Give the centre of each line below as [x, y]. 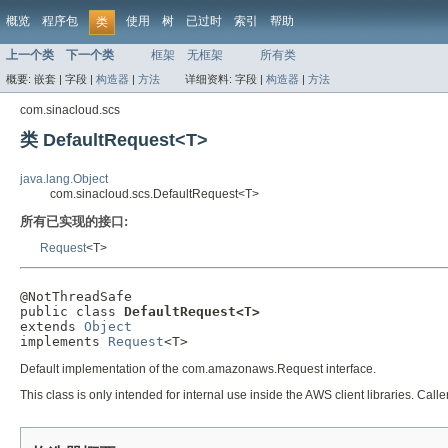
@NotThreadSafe [76, 297]
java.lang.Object [64, 179]
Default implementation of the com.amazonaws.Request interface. [198, 369]
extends [52, 327]
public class [72, 312]
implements [64, 342]
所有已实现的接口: [74, 222]
